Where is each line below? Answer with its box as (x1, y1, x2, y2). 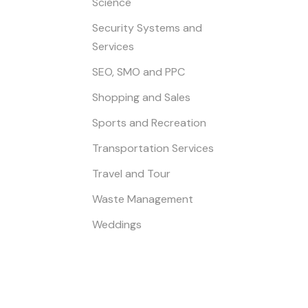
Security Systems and (92, 20, 203, 35)
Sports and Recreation (92, 115, 207, 130)
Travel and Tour (92, 166, 171, 181)
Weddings (92, 217, 142, 232)
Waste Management (92, 191, 194, 206)
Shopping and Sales (92, 89, 191, 104)
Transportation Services (92, 140, 214, 155)
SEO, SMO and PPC (92, 64, 186, 79)
